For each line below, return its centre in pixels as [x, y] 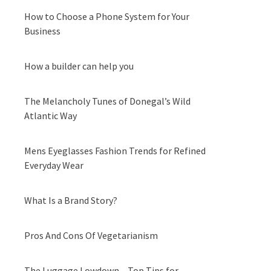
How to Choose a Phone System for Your [107, 16]
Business [42, 31]
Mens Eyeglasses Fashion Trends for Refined [115, 151]
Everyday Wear [54, 165]
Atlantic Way [51, 116]
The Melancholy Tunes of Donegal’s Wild [107, 101]
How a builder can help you [79, 66]
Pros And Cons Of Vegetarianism [91, 235]
